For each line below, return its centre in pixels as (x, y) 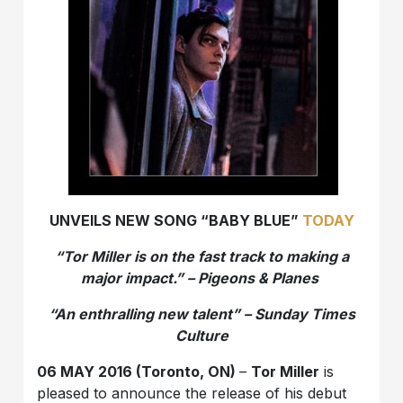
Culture (201, 335)
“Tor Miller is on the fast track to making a (201, 256)
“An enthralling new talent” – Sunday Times (201, 313)
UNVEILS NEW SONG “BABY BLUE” (175, 220)
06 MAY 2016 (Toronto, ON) (139, 371)
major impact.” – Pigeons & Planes (200, 278)
